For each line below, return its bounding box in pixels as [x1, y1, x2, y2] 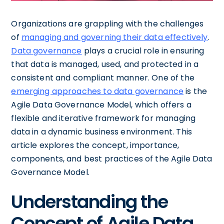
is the [183, 85, 207, 97]
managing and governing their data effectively [21, 31, 208, 43]
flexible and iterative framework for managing [11, 112, 196, 124]
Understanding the [11, 188, 168, 214]
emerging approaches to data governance [11, 85, 184, 97]
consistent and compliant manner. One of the [11, 71, 194, 83]
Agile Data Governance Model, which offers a [11, 98, 191, 110]
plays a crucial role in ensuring [81, 44, 204, 56]
